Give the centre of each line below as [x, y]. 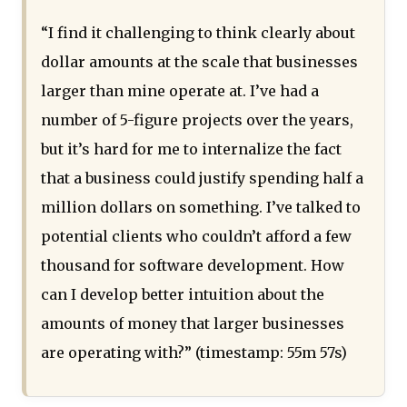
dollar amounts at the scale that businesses [199, 62]
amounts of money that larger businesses [193, 324]
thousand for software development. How [193, 266]
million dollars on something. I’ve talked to [201, 208]
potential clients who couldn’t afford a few [196, 237]
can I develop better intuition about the [183, 295]
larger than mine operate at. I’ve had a [180, 91]
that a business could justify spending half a [202, 179]
